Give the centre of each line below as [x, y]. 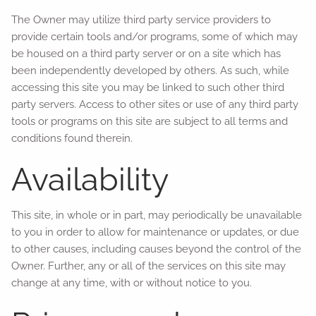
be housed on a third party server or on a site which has [146, 53]
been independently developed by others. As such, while [151, 70]
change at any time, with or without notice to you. [132, 283]
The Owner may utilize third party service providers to [141, 19]
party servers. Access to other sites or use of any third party [155, 104]
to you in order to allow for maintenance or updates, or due [156, 232]
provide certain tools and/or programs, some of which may [155, 36]
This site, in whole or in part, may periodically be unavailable [157, 215]
